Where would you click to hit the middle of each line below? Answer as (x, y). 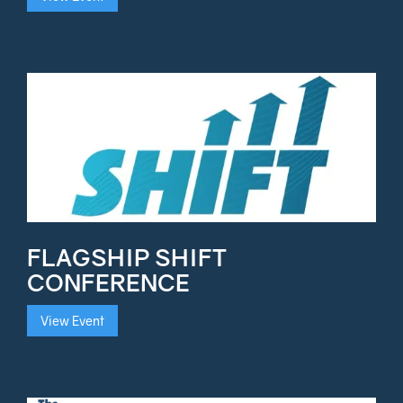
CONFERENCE (108, 282)
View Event (72, 320)
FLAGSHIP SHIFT (127, 257)
